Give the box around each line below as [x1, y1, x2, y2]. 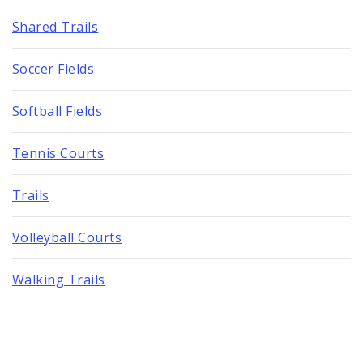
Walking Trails [12, 270, 105, 288]
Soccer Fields [12, 59, 95, 78]
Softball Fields [12, 101, 103, 120]
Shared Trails [12, 17, 99, 36]
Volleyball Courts [12, 228, 122, 246]
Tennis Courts [12, 143, 105, 162]
